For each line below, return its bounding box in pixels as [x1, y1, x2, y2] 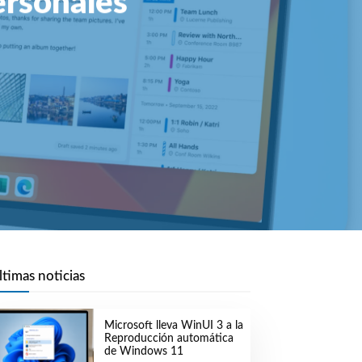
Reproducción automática [103, 333, 234, 345]
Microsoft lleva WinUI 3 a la [103, 320, 243, 332]
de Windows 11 [103, 346, 183, 358]
